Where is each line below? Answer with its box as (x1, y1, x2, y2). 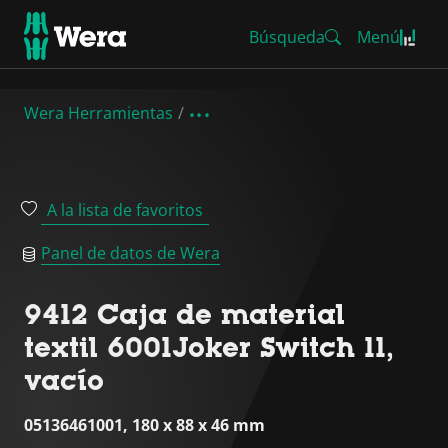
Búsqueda (249, 26, 325, 48)
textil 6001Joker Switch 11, (24, 331, 394, 363)
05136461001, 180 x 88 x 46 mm (24, 414, 265, 436)
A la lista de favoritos (47, 199, 203, 221)
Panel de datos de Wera (41, 242, 220, 264)
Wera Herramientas (24, 102, 173, 124)
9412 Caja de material (24, 298, 345, 330)
